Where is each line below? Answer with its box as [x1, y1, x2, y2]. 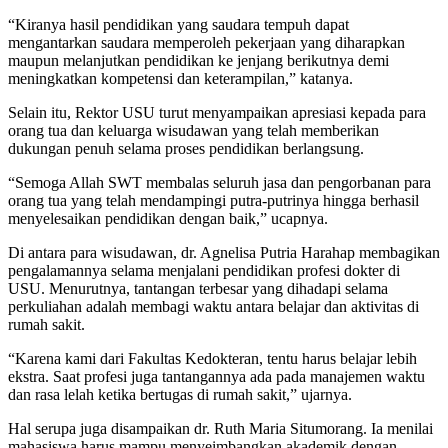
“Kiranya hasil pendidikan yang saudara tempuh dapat [8, 15, 349, 33]
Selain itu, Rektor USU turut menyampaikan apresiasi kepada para [8, 103, 426, 121]
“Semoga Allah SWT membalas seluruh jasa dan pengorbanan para [8, 173, 431, 191]
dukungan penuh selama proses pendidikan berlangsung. [8, 139, 364, 157]
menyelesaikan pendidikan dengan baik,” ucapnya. [8, 209, 328, 227]
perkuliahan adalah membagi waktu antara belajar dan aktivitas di [8, 297, 419, 315]
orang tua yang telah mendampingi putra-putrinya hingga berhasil [8, 191, 419, 209]
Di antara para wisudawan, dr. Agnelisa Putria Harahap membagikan [8, 243, 440, 261]
